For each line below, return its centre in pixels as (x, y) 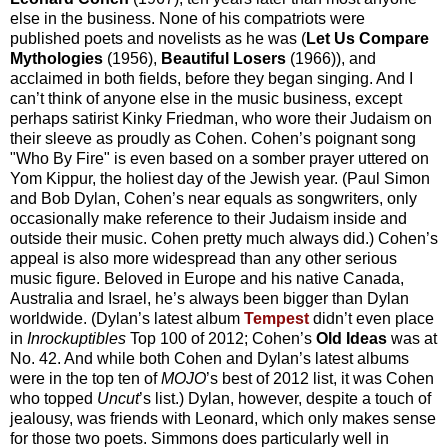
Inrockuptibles (78, 339)
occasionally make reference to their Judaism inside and (208, 219)
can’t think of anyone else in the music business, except (206, 99)
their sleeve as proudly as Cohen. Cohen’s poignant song (213, 139)
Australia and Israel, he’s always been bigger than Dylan (209, 299)
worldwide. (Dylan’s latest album (127, 319)
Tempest (278, 319)
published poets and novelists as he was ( (158, 39)
